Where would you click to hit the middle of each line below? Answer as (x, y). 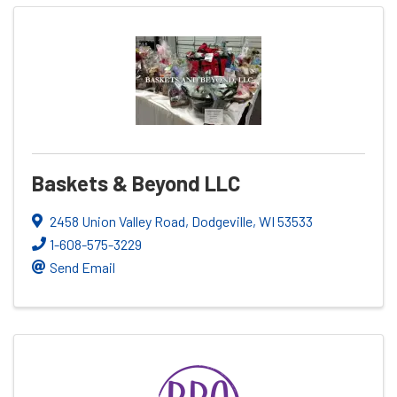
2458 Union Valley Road (117, 221)
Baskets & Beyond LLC (136, 183)
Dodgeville (222, 221)
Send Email (82, 267)
